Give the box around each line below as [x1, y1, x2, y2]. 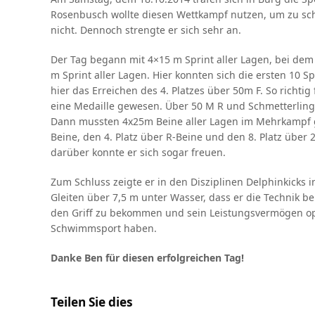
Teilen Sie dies [51, 294, 133, 310]
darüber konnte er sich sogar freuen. [51, 146, 226, 159]
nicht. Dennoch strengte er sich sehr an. [51, 23, 241, 37]
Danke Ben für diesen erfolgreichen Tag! [51, 251, 244, 264]
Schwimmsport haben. [51, 221, 157, 235]
